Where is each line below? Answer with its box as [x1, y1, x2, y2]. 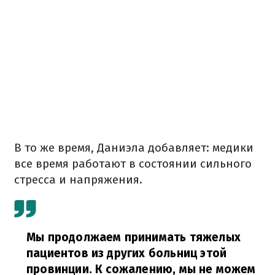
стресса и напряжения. [14, 172, 142, 187]
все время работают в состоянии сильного [14, 157, 252, 171]
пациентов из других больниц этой [26, 246, 227, 260]
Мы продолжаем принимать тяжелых [26, 230, 241, 244]
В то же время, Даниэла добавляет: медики [14, 141, 254, 155]
